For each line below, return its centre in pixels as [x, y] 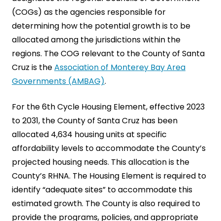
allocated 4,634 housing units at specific [89, 134]
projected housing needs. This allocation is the [101, 162]
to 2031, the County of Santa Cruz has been [95, 121]
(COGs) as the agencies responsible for [89, 12]
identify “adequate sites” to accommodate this [102, 190]
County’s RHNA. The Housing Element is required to [109, 176]
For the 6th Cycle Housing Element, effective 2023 [108, 107]
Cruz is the [33, 67]
